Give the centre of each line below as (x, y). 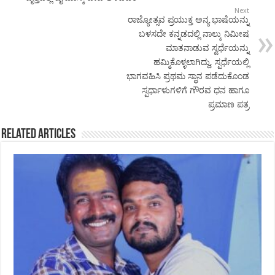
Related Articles (39, 135)
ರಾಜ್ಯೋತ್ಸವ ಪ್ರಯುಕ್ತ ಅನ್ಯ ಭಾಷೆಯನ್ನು (188, 20)
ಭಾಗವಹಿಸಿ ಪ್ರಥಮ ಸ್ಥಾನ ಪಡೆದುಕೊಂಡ (188, 76)
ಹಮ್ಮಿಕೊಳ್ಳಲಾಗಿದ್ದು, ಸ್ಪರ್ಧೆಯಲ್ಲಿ (201, 62)
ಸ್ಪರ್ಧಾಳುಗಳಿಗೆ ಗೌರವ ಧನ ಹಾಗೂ (195, 91)
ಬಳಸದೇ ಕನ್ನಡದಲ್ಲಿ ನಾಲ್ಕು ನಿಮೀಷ (194, 34)
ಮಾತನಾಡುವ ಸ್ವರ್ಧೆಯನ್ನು (207, 48)
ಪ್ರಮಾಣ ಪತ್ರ (228, 105)
